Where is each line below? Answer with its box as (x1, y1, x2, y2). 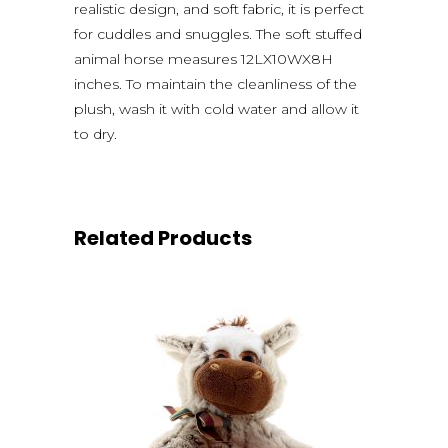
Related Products (74, 223, 252, 252)
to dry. (74, 124, 117, 143)
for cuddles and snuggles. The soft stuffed (74, 24, 362, 43)
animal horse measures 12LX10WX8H (74, 49, 333, 68)
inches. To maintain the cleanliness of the (74, 74, 357, 93)
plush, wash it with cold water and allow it (74, 99, 359, 118)
